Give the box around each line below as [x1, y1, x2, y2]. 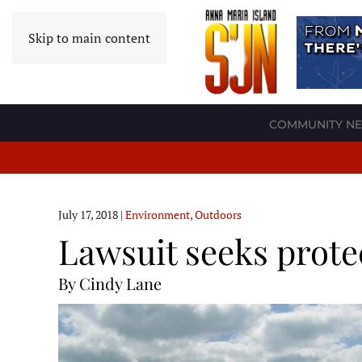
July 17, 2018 [58, 207, 118, 223]
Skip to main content [28, 29, 150, 47]
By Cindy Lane [58, 272, 162, 295]
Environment [125, 207, 190, 223]
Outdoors [195, 207, 242, 223]
